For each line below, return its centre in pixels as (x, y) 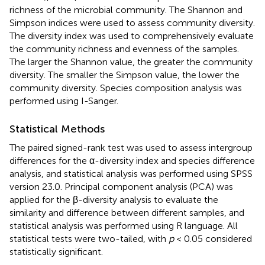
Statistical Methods (57, 129)
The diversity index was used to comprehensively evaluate (132, 35)
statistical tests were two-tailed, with (89, 238)
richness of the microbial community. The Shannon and (126, 9)
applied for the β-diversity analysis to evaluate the (114, 199)
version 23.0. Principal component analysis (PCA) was (121, 186)
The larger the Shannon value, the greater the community (131, 62)
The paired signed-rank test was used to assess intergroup (131, 147)
